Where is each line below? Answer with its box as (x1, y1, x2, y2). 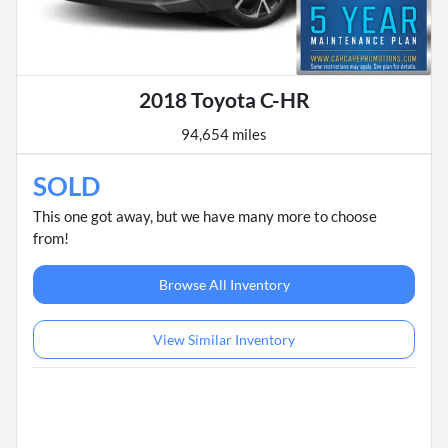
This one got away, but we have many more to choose (33, 207, 377, 226)
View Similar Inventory (153, 331, 295, 349)
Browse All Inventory (158, 276, 290, 294)
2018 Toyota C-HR (138, 87, 310, 113)
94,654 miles (181, 125, 267, 144)
